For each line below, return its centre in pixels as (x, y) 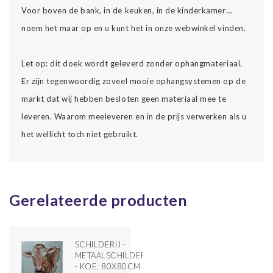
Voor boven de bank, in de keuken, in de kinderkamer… (127, 10)
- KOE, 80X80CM (108, 266)
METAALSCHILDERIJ (114, 255)
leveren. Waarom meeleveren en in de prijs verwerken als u (134, 116)
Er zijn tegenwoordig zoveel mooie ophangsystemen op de (134, 81)
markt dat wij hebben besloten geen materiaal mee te (124, 98)
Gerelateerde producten (98, 200)
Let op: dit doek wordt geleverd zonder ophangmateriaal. (132, 63)
